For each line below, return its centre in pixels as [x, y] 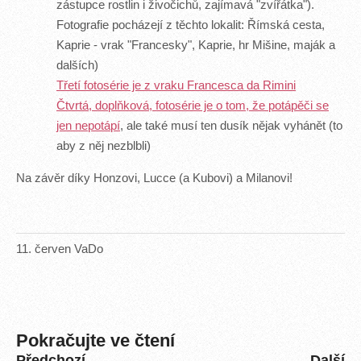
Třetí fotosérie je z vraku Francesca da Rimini [176, 86]
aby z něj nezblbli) [104, 146]
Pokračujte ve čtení [95, 340]
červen [53, 249]
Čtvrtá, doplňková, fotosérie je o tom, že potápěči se [193, 106]
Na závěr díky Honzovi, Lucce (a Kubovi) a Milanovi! [154, 178]
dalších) [77, 66]
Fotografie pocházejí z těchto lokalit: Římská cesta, [191, 25]
